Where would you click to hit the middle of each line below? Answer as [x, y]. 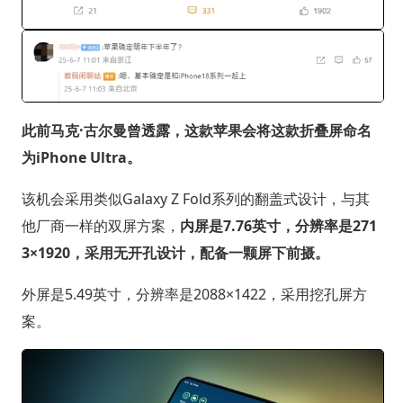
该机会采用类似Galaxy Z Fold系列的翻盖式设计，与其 [195, 198]
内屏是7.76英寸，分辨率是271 [278, 225]
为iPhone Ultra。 [81, 157]
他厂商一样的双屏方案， [100, 225]
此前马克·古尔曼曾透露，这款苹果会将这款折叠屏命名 [196, 130]
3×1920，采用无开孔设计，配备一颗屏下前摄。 [175, 252]
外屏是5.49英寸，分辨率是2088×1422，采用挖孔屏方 [194, 294]
